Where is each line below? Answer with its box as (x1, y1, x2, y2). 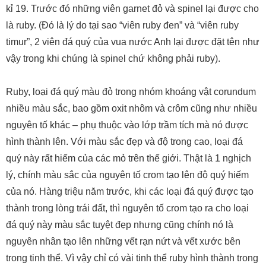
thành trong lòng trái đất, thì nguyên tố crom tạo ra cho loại (6, 203, 249, 214)
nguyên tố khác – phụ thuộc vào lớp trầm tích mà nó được (6, 120, 248, 131)
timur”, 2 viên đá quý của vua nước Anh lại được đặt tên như (6, 37, 259, 47)
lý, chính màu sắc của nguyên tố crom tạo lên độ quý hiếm (6, 170, 249, 180)
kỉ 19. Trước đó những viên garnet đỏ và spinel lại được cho (6, 4, 259, 14)
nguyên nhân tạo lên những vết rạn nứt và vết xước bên (6, 236, 240, 247)
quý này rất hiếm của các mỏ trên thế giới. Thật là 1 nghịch (6, 153, 251, 164)
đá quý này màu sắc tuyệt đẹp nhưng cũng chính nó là (6, 220, 233, 230)
